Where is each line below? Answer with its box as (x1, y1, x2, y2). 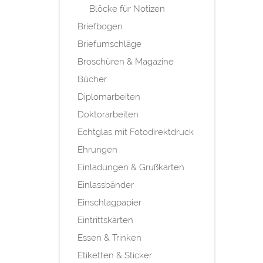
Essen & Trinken (77, 232, 141, 244)
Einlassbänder (77, 180, 134, 191)
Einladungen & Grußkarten (77, 162, 184, 173)
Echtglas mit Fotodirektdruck (77, 127, 194, 138)
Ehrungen (77, 144, 117, 156)
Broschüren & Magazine (77, 56, 174, 68)
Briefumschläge (77, 39, 141, 50)
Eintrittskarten (77, 215, 133, 226)
